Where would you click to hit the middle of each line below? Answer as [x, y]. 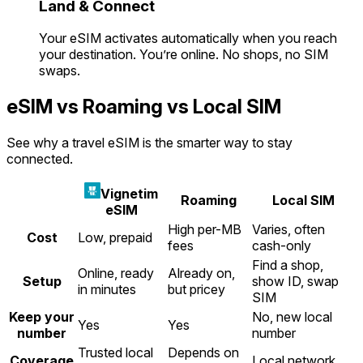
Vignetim [129, 194]
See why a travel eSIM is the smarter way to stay [149, 143]
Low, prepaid [115, 238]
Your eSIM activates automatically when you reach [188, 38]
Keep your [42, 317]
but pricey [196, 290]
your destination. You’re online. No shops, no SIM [184, 55]
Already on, [201, 273]
